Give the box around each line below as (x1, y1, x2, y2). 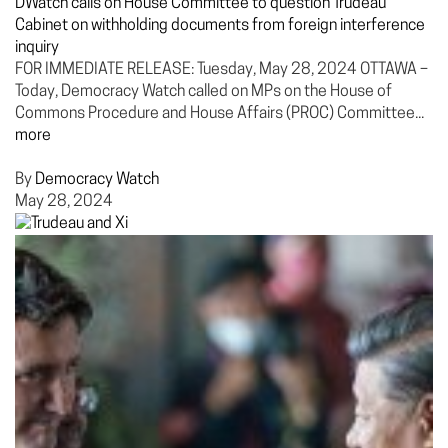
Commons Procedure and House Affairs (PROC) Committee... (15, 106, 424, 122)
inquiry (15, 40, 59, 56)
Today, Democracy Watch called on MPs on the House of (15, 84, 392, 100)
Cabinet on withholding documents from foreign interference (15, 18, 425, 34)
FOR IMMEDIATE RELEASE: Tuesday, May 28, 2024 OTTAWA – (15, 62, 428, 78)
